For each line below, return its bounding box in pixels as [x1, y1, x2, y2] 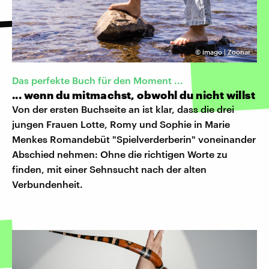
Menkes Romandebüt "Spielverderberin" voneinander [12, 133, 256, 145]
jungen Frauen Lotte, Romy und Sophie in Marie [12, 118, 230, 130]
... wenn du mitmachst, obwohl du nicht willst [12, 88, 255, 101]
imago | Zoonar [202, 47, 250, 56]
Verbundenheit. [12, 178, 83, 190]
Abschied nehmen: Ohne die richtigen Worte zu [12, 148, 228, 160]
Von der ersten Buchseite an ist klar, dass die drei [12, 103, 234, 115]
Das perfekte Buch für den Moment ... [12, 74, 183, 86]
